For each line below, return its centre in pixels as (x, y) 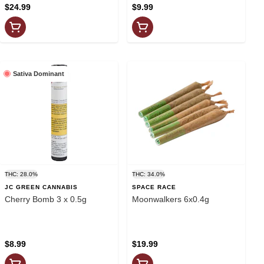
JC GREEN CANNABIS (41, 187)
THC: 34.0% (148, 174)
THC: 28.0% (21, 174)
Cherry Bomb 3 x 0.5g (46, 199)
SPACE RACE (154, 187)
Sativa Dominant (39, 73)
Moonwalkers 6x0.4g (171, 199)
